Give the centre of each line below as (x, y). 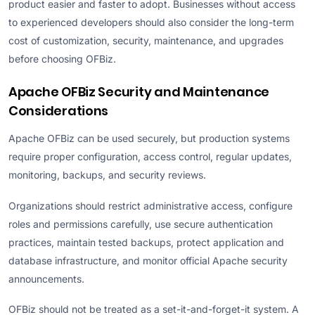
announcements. (46, 278)
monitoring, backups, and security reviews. (107, 175)
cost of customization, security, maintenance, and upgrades (146, 41)
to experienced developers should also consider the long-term (151, 22)
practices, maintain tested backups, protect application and (146, 242)
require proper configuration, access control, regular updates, (150, 157)
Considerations (59, 111)
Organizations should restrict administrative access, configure (150, 205)
